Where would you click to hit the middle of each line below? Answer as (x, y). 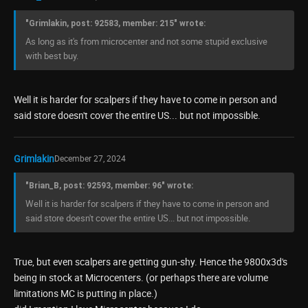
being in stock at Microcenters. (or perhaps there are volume (141, 277)
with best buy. (52, 56)
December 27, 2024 (90, 158)
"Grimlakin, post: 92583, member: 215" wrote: (115, 23)
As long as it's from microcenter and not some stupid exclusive (146, 41)
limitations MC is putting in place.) (86, 293)
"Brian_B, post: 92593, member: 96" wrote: (109, 186)
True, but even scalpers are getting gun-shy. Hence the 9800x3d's (151, 262)
